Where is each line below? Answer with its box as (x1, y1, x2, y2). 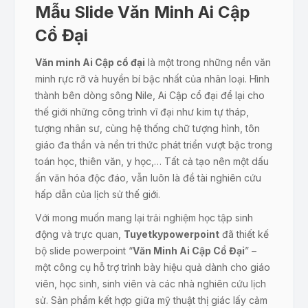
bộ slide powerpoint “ (35, 245, 133, 257)
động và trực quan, (35, 228, 124, 241)
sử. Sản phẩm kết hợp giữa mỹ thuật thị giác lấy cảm (35, 294, 267, 307)
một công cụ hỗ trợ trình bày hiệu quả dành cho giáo (35, 261, 270, 274)
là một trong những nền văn (145, 56, 271, 69)
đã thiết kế (219, 228, 269, 241)
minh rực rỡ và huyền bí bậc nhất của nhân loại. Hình (35, 73, 269, 85)
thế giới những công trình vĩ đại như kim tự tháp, (35, 106, 249, 118)
